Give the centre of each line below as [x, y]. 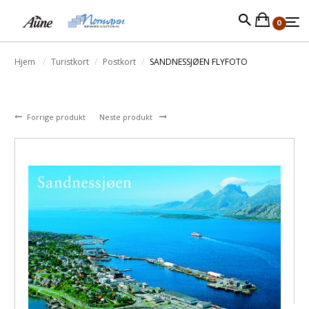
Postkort [119, 62]
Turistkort [70, 62]
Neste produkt [127, 117]
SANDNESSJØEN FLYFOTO [199, 62]
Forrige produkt [57, 117]
